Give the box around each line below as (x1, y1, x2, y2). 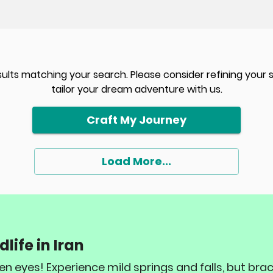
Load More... (102, 154, 171, 169)
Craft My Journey (87, 112, 186, 127)
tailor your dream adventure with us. (51, 82, 222, 96)
